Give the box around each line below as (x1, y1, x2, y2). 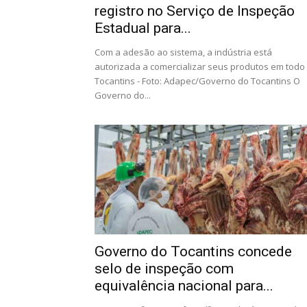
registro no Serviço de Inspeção (95, 3, 295, 19)
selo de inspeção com (95, 260, 234, 277)
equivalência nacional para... (95, 278, 273, 294)
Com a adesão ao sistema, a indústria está (95, 46, 272, 58)
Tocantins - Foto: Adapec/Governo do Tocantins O (95, 75, 300, 87)
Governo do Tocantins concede (95, 243, 292, 260)
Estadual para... (95, 20, 191, 36)
